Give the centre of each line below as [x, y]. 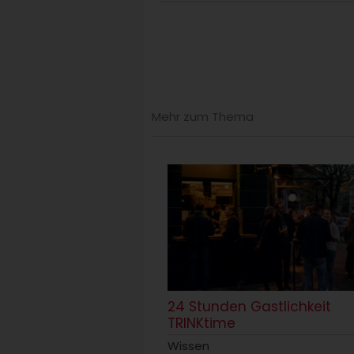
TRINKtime [201, 323]
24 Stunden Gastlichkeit [249, 306]
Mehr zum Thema [203, 116]
